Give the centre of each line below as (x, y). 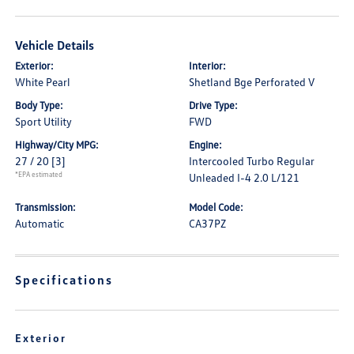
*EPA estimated (39, 174)
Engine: (205, 145)
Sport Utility (44, 121)
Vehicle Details (55, 45)
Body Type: (40, 105)
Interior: (207, 66)
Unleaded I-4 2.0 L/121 (244, 177)
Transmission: (46, 207)
